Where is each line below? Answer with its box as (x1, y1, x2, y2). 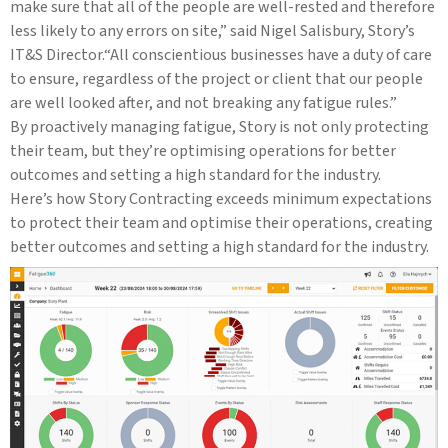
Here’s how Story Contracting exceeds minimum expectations (10, 188, 432, 210)
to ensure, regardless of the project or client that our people (10, 68, 423, 90)
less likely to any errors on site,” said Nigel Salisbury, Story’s (10, 20, 415, 42)
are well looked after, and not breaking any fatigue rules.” (10, 92, 397, 114)
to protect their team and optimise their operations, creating (10, 212, 433, 234)
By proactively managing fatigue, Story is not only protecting (10, 116, 429, 138)
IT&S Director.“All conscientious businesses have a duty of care (10, 44, 432, 66)
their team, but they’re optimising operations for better (10, 140, 396, 162)
